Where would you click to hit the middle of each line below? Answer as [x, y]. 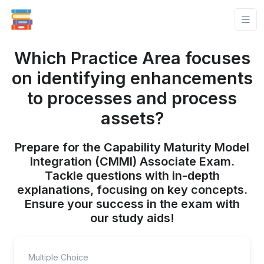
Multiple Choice [58, 257]
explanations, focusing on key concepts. [132, 190]
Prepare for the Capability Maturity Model [132, 147]
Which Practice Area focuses [132, 58]
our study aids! [132, 218]
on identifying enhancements [132, 78]
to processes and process [132, 98]
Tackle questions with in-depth [132, 176]
